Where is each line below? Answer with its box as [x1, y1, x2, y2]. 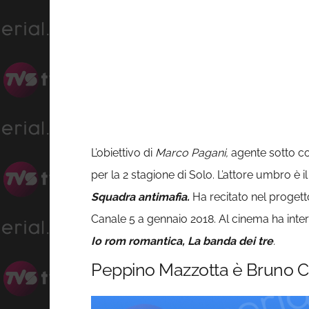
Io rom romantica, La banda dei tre [91, 235, 273, 248]
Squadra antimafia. [91, 190, 192, 204]
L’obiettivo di [91, 146, 155, 160]
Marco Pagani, [155, 146, 228, 160]
